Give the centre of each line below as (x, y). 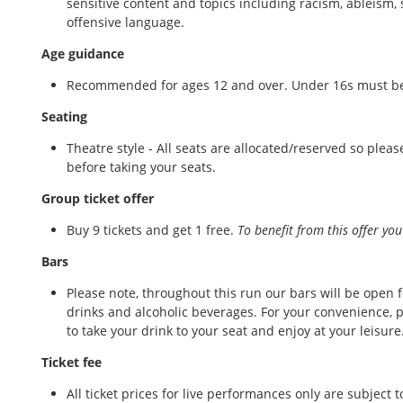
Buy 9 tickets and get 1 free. (152, 229)
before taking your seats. (141, 166)
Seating (66, 116)
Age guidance (85, 53)
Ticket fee (73, 362)
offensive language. (125, 22)
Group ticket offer (99, 198)
